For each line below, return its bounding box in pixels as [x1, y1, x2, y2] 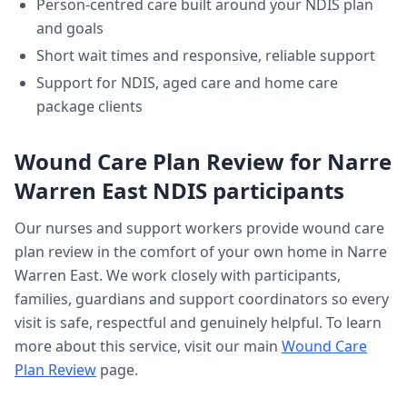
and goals [36, 18, 104, 38]
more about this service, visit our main [15, 336, 278, 356]
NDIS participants [147, 175, 344, 205]
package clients [36, 96, 143, 116]
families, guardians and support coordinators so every [15, 289, 389, 309]
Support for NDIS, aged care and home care [36, 73, 338, 93]
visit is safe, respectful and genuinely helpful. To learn [15, 313, 382, 333]
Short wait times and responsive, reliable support [36, 45, 375, 65]
